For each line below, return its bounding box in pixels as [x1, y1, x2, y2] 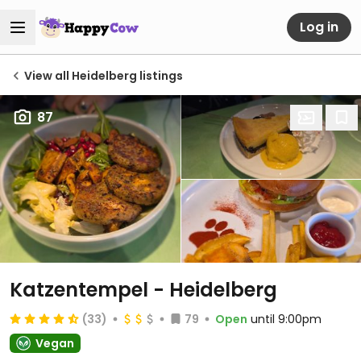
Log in [300, 17, 338, 36]
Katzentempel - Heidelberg [10, 276, 277, 303]
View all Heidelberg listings [24, 68, 183, 84]
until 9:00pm [251, 311, 322, 327]
